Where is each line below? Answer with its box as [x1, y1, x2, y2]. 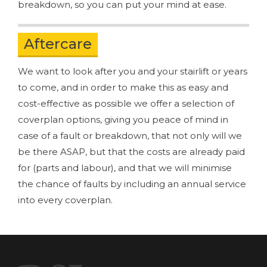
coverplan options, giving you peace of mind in [18, 114, 228, 126]
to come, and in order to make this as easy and [18, 82, 228, 94]
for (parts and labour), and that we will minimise [18, 162, 232, 174]
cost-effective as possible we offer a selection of [18, 98, 234, 110]
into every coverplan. [18, 194, 113, 206]
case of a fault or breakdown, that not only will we [18, 130, 242, 142]
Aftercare [24, 35, 92, 53]
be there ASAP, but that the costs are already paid [18, 146, 245, 158]
